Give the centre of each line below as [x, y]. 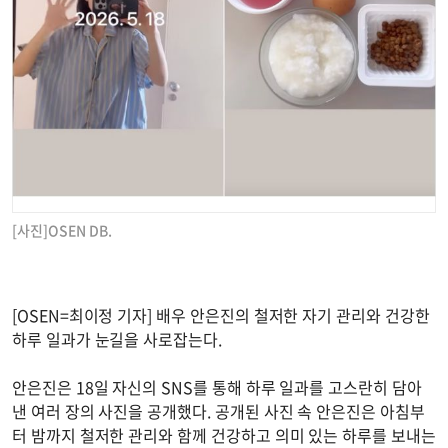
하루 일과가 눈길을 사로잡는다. [117, 339]
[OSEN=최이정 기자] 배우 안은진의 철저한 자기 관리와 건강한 [221, 315]
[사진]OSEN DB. [62, 230]
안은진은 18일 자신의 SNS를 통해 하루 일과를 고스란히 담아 [217, 387]
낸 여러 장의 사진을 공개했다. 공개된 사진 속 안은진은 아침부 [218, 411]
